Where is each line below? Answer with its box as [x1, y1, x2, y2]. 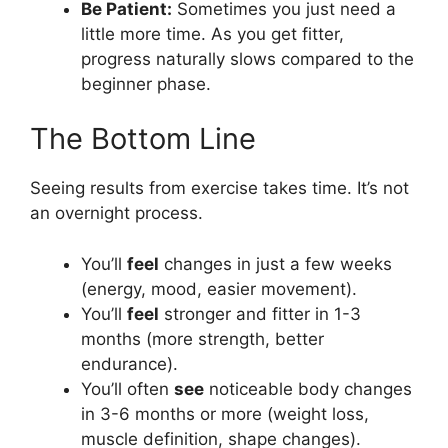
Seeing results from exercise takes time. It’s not [30, 178, 409, 198]
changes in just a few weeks [159, 253, 392, 274]
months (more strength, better [81, 328, 324, 349]
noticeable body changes [204, 378, 412, 399]
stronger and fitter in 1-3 [159, 303, 361, 324]
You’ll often [81, 378, 174, 399]
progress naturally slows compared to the [81, 48, 414, 69]
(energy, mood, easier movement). [81, 278, 357, 299]
